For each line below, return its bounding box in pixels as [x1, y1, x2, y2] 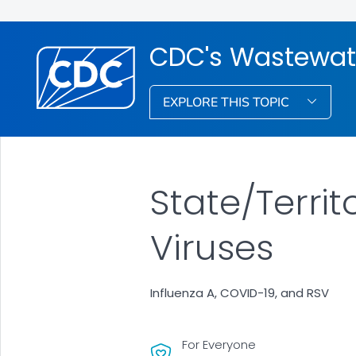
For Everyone [181, 335, 256, 353]
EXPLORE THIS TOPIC [163, 93, 293, 111]
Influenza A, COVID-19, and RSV [149, 284, 329, 302]
